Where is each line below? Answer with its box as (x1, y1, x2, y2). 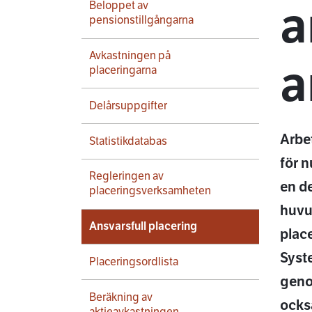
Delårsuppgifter (89, 98, 167, 113)
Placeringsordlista (89, 254, 178, 269)
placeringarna (89, 63, 157, 77)
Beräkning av (89, 290, 153, 304)
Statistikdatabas (89, 134, 167, 148)
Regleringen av (89, 169, 164, 184)
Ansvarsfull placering (89, 219, 197, 234)
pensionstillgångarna (89, 13, 194, 28)
